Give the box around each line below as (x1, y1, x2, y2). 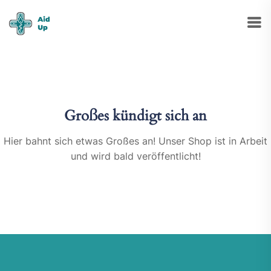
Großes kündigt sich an (64, 106, 207, 126)
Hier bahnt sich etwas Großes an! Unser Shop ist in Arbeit (4, 135, 267, 147)
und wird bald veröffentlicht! (70, 150, 201, 162)
